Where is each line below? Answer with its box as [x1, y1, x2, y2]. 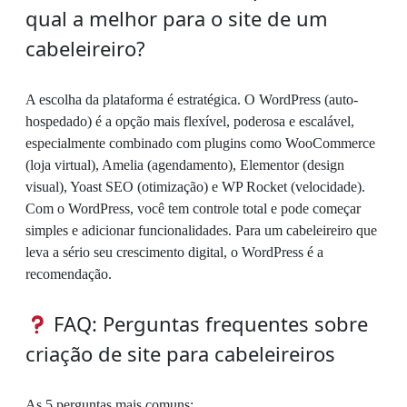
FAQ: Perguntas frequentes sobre [48, 310, 369, 338]
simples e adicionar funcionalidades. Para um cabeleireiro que [25, 223, 377, 239]
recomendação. [25, 266, 112, 283]
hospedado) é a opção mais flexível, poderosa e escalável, [25, 114, 354, 130]
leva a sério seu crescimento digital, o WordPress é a [25, 244, 323, 261]
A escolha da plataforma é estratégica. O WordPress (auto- [25, 92, 358, 108]
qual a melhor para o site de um [25, 5, 328, 33]
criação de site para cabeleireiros [25, 340, 335, 368]
